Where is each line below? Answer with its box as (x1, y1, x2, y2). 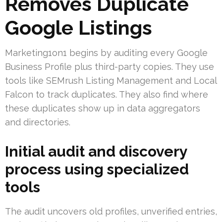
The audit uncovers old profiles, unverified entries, (5, 206, 217, 217)
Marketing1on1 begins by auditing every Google (5, 48, 208, 58)
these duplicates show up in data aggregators (5, 103, 200, 114)
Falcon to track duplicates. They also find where (5, 89, 208, 100)
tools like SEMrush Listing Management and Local (5, 75, 217, 86)
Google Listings (5, 16, 152, 40)
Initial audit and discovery (5, 143, 187, 161)
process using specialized (5, 161, 189, 178)
